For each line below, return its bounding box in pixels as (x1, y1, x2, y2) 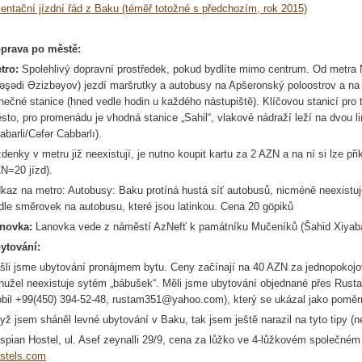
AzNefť (154, 221, 187, 233)
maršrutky (110, 79, 157, 91)
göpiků (263, 200, 293, 213)
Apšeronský (229, 79, 284, 91)
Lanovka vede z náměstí (36, 221, 154, 233)
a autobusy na (157, 79, 229, 91)
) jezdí (78, 79, 110, 91)
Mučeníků (251, 221, 297, 233)
